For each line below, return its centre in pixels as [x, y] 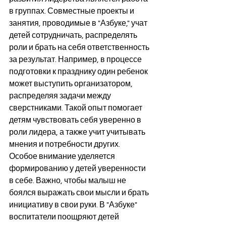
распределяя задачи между [61, 96]
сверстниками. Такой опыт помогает [76, 108]
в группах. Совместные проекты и [72, 11]
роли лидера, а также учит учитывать [78, 132]
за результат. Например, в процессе [76, 60]
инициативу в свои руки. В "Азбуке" [74, 205]
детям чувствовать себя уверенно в [76, 120]
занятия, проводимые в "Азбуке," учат [79, 23]
